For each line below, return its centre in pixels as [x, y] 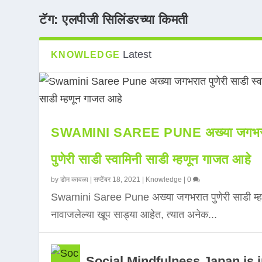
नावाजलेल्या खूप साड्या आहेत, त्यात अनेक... [134, 215]
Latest [137, 54]
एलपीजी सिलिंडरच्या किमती [125, 20]
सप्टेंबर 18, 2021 [117, 180]
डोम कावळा [75, 180]
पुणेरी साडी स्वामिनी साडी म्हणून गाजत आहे [151, 159]
